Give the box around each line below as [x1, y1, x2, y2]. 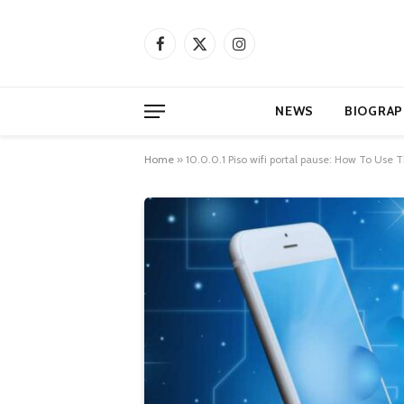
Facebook [159, 42, 213, 60]
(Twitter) [198, 61, 244, 78]
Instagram [238, 42, 293, 60]
